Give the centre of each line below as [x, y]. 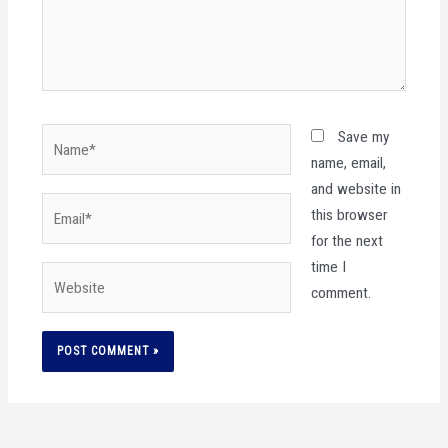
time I [328, 267]
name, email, [348, 163]
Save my [363, 137]
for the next [346, 241]
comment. [340, 293]
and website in [355, 189]
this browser [348, 215]
